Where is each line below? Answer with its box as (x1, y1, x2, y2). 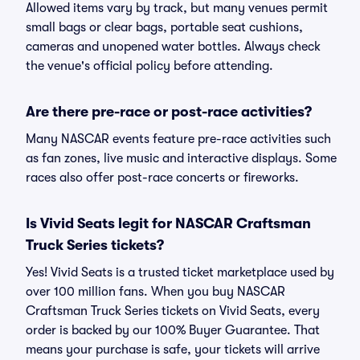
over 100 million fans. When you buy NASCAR (26, 284, 285, 299)
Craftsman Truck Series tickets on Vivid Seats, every (26, 304, 320, 318)
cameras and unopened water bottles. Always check (26, 39, 321, 54)
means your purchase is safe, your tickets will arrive (26, 342, 320, 357)
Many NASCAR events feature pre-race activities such (26, 132, 331, 146)
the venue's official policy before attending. (26, 59, 273, 73)
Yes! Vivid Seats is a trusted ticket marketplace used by (26, 265, 334, 280)
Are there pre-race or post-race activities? (26, 104, 312, 120)
